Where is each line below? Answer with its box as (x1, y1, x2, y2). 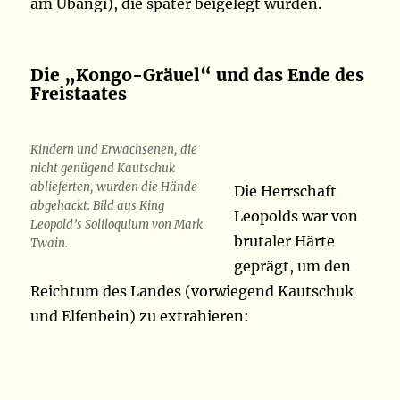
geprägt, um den (234, 257, 352, 276)
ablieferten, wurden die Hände (30, 179, 198, 196)
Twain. (30, 236, 69, 252)
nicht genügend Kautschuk (30, 161, 176, 177)
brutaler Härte (234, 232, 336, 251)
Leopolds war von (234, 207, 359, 226)
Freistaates (30, 83, 128, 105)
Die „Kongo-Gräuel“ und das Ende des (30, 64, 365, 87)
